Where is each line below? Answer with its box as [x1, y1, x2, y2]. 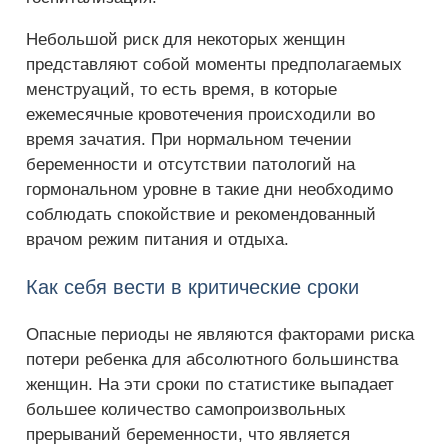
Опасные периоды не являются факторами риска [26, 325, 414, 344]
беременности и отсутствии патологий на [26, 155, 355, 174]
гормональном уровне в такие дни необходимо [26, 180, 393, 199]
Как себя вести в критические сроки [26, 276, 359, 298]
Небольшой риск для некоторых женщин [26, 30, 345, 49]
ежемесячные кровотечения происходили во [26, 105, 375, 124]
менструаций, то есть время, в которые [26, 80, 337, 99]
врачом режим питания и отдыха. [26, 230, 289, 249]
